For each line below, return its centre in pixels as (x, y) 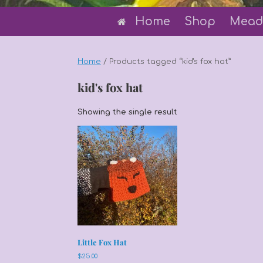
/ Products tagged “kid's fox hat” (166, 62)
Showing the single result (127, 112)
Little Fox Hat (102, 242)
